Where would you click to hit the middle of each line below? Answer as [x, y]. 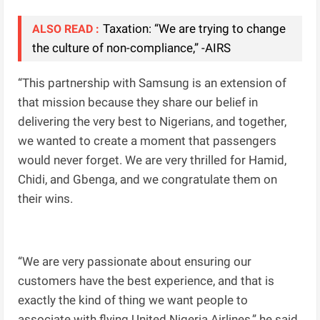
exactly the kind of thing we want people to [133, 300]
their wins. [46, 199]
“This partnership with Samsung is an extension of [152, 83]
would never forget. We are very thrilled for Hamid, [152, 160]
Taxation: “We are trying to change [195, 29]
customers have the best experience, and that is [146, 281]
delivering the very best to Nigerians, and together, [152, 122]
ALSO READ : [66, 29]
